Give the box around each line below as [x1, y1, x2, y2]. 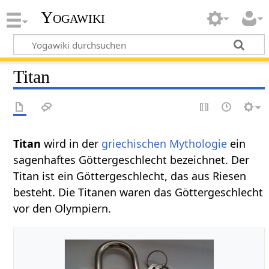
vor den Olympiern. [13, 201, 112, 216]
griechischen [101, 136, 167, 151]
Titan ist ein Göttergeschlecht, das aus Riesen [13, 168, 247, 183]
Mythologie [169, 136, 228, 151]
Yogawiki [40, 8, 105, 27]
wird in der [44, 136, 102, 151]
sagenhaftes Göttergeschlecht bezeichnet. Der [13, 152, 250, 167]
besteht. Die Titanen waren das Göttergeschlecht [13, 184, 264, 199]
